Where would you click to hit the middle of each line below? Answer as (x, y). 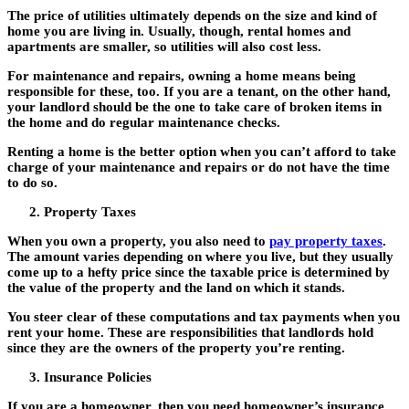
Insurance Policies (98, 378)
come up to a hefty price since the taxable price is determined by (199, 273)
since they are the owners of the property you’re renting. (176, 348)
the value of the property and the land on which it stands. (176, 288)
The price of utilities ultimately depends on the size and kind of (192, 16)
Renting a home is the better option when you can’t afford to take (202, 152)
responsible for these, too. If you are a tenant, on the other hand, (199, 92)
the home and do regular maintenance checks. (144, 123)
